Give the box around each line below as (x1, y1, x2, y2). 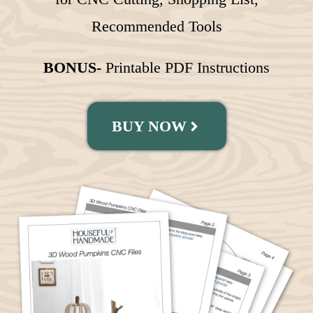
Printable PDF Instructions (101, 59, 270, 77)
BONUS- (43, 59, 101, 77)
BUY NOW (111, 117, 187, 136)
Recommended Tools (91, 17, 222, 36)
